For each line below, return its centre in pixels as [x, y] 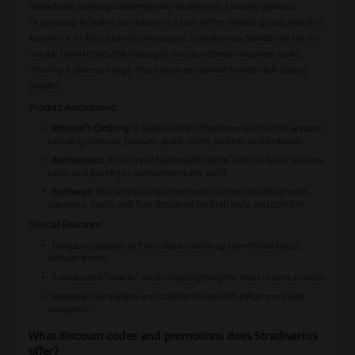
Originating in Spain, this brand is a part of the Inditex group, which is [176, 22]
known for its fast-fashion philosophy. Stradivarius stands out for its [173, 38]
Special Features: [66, 225]
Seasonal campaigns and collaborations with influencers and [177, 296]
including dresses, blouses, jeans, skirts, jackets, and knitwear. [176, 141]
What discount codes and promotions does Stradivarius [173, 336]
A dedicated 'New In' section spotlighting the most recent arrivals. [188, 277]
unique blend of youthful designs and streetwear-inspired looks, [165, 54]
